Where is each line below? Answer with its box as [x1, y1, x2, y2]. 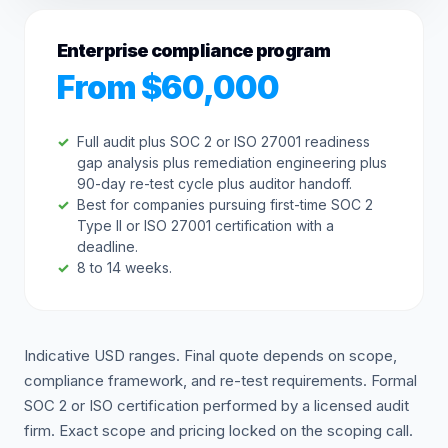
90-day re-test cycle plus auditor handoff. [77, 175, 352, 192]
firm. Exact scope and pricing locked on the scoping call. [24, 421, 413, 440]
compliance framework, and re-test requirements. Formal [24, 371, 417, 390]
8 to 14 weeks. [77, 259, 172, 276]
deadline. [77, 238, 138, 255]
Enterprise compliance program [57, 40, 330, 61]
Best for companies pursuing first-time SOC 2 [77, 196, 373, 213]
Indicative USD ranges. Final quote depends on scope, [24, 346, 397, 365]
